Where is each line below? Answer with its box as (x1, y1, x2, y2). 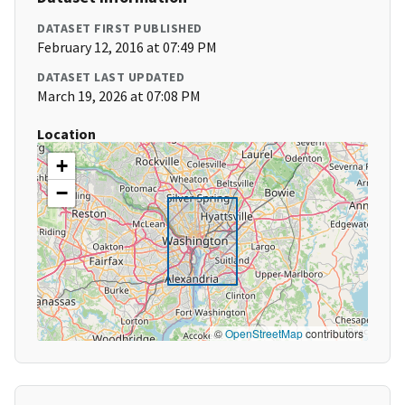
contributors (303, 325, 363, 342)
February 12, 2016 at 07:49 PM (37, 38, 217, 57)
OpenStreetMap (225, 325, 303, 342)
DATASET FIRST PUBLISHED (37, 20, 202, 37)
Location (37, 125, 96, 144)
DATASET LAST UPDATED (37, 69, 184, 86)
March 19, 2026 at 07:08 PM (37, 87, 201, 106)
